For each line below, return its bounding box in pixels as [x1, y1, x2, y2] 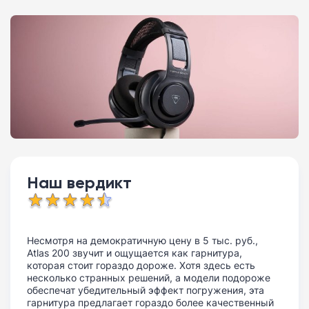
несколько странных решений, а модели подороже [27, 270, 270, 284]
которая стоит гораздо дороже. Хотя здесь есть [27, 258, 255, 272]
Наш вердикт [27, 172, 132, 192]
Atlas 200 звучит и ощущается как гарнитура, [27, 246, 242, 259]
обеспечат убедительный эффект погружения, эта [27, 283, 264, 297]
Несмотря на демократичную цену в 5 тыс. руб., [27, 233, 258, 247]
